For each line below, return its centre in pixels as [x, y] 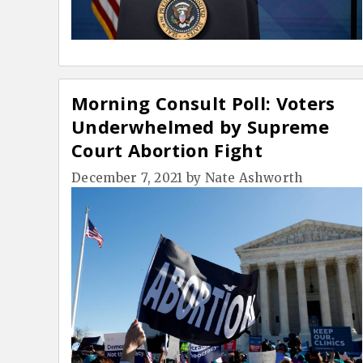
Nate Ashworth [254, 178]
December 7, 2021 [127, 178]
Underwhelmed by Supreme [201, 127]
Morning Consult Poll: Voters [203, 103]
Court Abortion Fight [167, 150]
